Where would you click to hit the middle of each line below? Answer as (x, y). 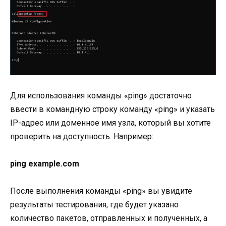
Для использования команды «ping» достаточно (101, 95)
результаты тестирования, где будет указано (94, 205)
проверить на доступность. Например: (82, 136)
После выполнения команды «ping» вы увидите (101, 191)
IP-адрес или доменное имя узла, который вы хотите (110, 123)
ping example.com (45, 163)
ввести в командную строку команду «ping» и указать (112, 109)
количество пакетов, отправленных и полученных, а (109, 218)
